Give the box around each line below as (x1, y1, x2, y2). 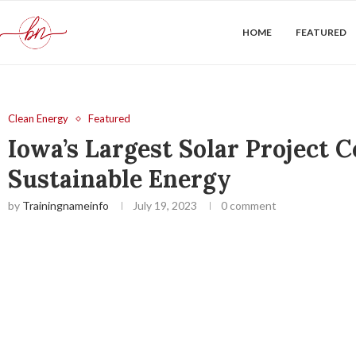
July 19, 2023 (133, 199, 197, 212)
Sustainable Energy (8, 164, 231, 194)
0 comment (221, 199, 277, 212)
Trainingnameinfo (22, 199, 109, 212)
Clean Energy (8, 112, 68, 125)
